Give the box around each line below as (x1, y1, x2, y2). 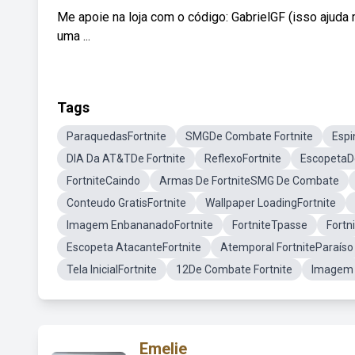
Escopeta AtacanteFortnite (67, 241, 201, 254)
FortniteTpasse (232, 219, 307, 231)
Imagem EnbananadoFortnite (67, 219, 213, 231)
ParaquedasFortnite (67, 130, 166, 143)
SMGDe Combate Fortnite (185, 130, 313, 143)
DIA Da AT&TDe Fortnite (67, 152, 185, 165)
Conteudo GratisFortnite (67, 197, 186, 209)
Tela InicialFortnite (67, 263, 157, 276)
